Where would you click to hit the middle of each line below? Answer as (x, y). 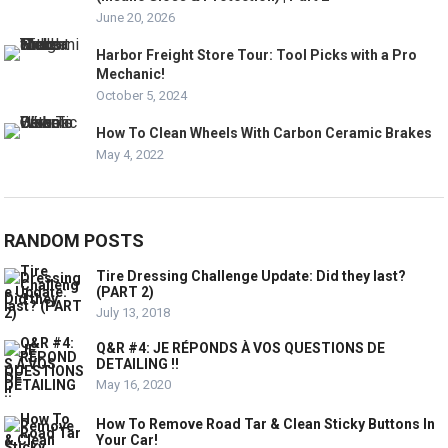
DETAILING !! (138, 363)
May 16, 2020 (134, 384)
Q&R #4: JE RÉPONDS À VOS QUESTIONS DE (241, 347)
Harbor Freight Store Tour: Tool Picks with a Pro (257, 54)
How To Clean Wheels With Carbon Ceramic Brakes (264, 132)
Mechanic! (131, 73)
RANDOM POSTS (74, 240)
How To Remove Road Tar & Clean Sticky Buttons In (266, 423)
